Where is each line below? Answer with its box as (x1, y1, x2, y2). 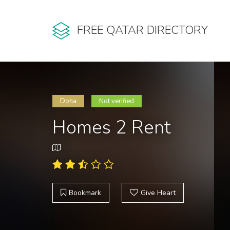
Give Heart (141, 188, 176, 198)
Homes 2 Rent (52, 115, 171, 140)
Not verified (99, 97, 134, 106)
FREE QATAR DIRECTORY (77, 23, 208, 39)
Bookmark (69, 188, 101, 198)
